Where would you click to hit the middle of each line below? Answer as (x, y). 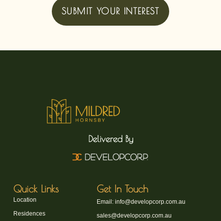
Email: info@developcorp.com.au (141, 202)
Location (25, 200)
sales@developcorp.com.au (134, 215)
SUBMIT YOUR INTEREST (110, 11)
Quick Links (36, 188)
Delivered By (110, 139)
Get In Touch (123, 188)
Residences (29, 213)
